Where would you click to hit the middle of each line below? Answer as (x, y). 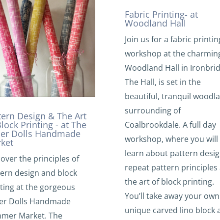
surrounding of (152, 111)
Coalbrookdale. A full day (170, 125)
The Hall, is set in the (163, 82)
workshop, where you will (171, 139)
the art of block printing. (169, 182)
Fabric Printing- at (161, 14)
